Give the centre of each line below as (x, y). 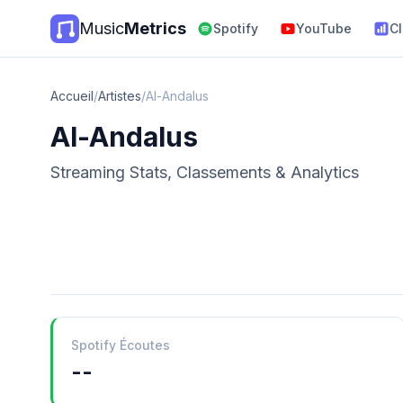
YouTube (324, 28)
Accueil (72, 96)
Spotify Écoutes (121, 345)
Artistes (120, 96)
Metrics (155, 28)
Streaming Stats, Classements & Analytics (205, 172)
